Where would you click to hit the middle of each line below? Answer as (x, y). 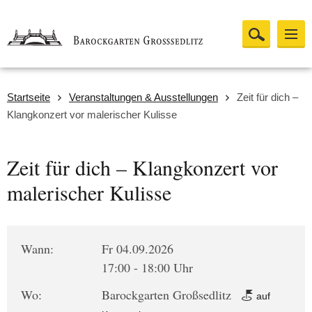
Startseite (29, 97)
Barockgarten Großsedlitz (169, 295)
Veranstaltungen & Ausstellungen (143, 97)
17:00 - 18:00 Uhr (148, 267)
